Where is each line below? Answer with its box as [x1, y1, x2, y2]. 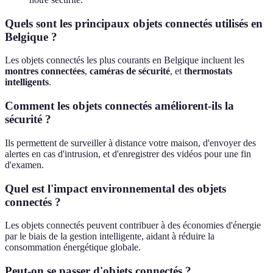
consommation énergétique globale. [5, 242, 141, 253]
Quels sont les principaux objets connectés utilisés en [5, 16, 263, 30]
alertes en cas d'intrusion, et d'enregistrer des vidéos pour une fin [5, 148, 251, 159]
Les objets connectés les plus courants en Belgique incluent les [5, 55, 244, 66]
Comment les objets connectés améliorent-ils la [5, 99, 234, 113]
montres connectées [5, 66, 85, 77]
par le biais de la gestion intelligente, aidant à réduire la [5, 231, 214, 242]
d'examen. [5, 159, 44, 170]
